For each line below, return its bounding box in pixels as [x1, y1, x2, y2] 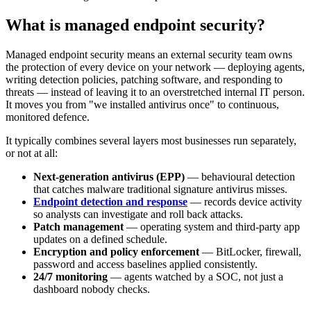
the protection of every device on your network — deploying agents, [6, 60, 305, 73]
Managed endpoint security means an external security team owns [6, 48, 292, 60]
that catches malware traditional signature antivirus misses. [33, 183, 287, 195]
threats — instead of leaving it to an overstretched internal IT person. [6, 85, 305, 98]
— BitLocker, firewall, [199, 245, 301, 258]
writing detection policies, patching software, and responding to [6, 73, 283, 85]
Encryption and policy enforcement [33, 245, 199, 258]
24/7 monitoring [33, 270, 108, 283]
